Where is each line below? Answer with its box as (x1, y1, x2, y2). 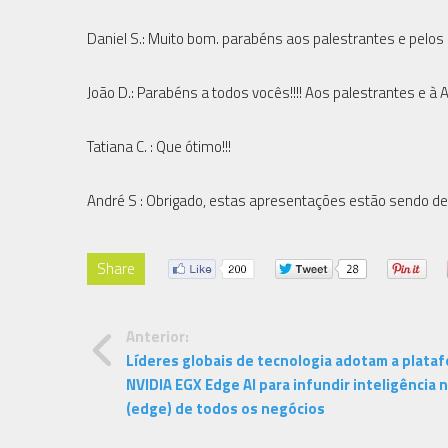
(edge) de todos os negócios (125, 396, 325, 420)
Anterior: (125, 324, 189, 348)
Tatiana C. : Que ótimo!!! (87, 134, 231, 158)
